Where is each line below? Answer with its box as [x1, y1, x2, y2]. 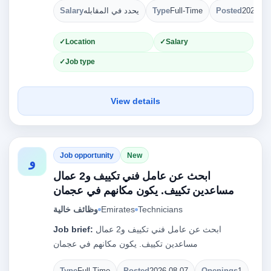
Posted [216, 7, 242, 15]
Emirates [101, 204, 135, 214]
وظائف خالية [53, 204, 98, 214]
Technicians [138, 204, 183, 214]
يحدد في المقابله [83, 7, 139, 15]
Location [65, 38, 95, 46]
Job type [65, 57, 95, 66]
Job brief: [53, 224, 93, 234]
